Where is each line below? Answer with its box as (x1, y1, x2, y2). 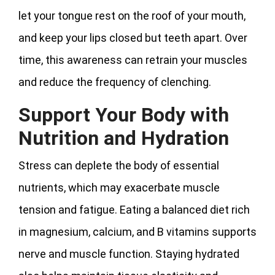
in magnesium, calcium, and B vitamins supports (18, 225, 257, 238)
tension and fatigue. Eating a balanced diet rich (18, 203, 250, 216)
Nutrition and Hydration (18, 126, 229, 150)
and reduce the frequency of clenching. (18, 75, 211, 88)
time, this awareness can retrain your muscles (18, 53, 247, 66)
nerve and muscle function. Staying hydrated (18, 247, 239, 260)
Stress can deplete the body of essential (18, 158, 219, 172)
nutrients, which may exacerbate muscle (18, 180, 220, 194)
